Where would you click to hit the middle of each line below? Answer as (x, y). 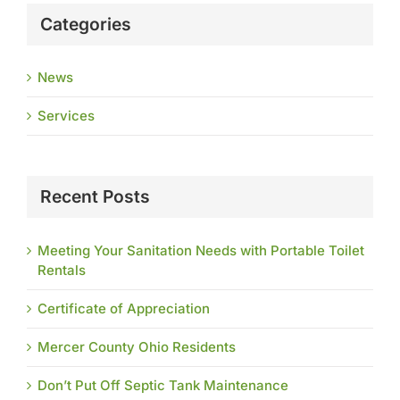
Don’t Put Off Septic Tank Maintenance (163, 386)
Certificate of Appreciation (124, 309)
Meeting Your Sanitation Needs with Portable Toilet (201, 251)
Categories (86, 24)
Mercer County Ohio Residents (137, 347)
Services (66, 116)
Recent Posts (95, 197)
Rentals (62, 271)
